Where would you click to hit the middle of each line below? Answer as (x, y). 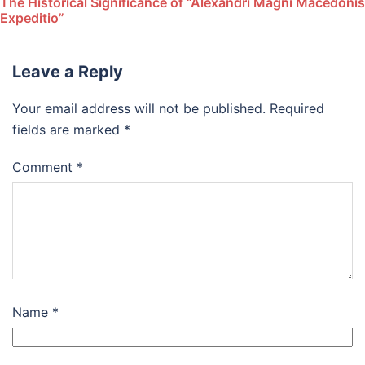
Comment (44, 167)
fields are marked (68, 130)
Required (297, 109)
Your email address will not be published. (139, 109)
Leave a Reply (68, 72)
